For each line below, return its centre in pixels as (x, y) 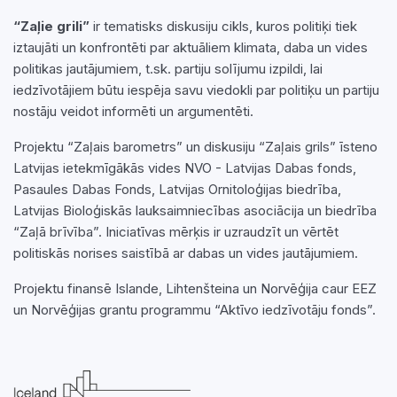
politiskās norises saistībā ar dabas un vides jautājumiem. (187, 253)
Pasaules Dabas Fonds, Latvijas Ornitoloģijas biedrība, (177, 189)
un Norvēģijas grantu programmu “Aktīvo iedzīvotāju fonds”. (195, 310)
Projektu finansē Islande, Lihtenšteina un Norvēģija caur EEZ (195, 288)
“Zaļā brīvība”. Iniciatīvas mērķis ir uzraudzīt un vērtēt (176, 232)
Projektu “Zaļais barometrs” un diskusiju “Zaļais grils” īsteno (195, 147)
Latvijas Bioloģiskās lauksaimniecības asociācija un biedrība (195, 210)
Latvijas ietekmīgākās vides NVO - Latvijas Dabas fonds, (185, 168)
